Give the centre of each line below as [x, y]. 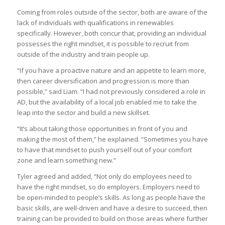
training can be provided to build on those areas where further [112, 218]
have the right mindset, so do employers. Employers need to [108, 187]
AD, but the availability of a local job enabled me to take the [107, 102]
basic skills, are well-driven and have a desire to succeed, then [112, 208]
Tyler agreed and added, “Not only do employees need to [104, 176]
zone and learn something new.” [66, 160]
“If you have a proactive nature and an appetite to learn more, [111, 70]
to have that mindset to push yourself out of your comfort [104, 149]
